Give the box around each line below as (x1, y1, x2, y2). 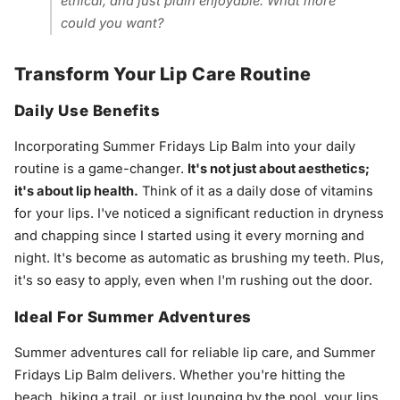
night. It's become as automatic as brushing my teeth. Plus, (13, 250, 384, 267)
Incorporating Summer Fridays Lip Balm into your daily (13, 138, 355, 155)
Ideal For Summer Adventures (13, 308, 252, 327)
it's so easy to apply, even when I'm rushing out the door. (13, 272, 372, 289)
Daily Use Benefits (13, 102, 161, 121)
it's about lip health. (13, 183, 138, 200)
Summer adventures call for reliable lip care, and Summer (13, 345, 376, 362)
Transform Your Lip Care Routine (13, 63, 312, 86)
